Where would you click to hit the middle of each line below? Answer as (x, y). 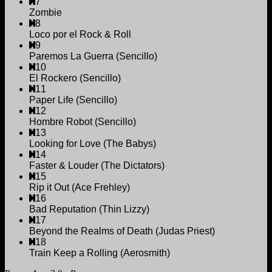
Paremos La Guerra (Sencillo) (93, 56)
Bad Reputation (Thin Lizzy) (89, 209)
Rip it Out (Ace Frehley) (80, 188)
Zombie (46, 13)
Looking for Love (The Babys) (93, 144)
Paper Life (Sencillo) (73, 100)
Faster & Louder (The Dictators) (97, 166)
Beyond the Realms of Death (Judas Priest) (122, 231)
